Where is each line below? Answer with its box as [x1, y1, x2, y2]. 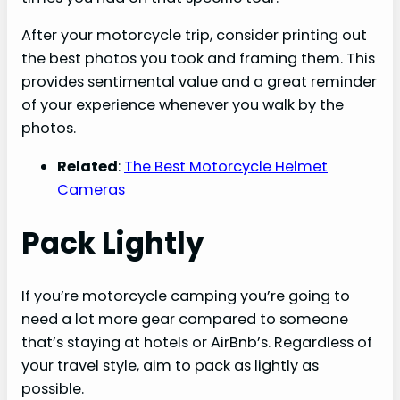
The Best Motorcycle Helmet [124, 155, 328, 177]
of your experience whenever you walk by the [21, 95, 344, 116]
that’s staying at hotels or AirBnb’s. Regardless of [21, 332, 372, 354]
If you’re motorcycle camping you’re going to [21, 286, 350, 307]
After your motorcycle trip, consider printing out [21, 25, 367, 46]
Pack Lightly [21, 222, 204, 263]
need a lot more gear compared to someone [21, 309, 348, 330]
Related [57, 155, 118, 177]
